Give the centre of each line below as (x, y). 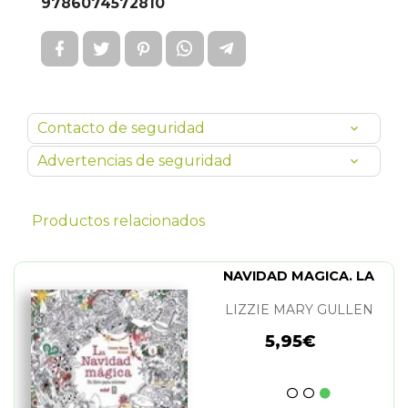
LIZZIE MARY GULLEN (299, 310)
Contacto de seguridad (121, 128)
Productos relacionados (118, 221)
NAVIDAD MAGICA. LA (299, 276)
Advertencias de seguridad (135, 161)
